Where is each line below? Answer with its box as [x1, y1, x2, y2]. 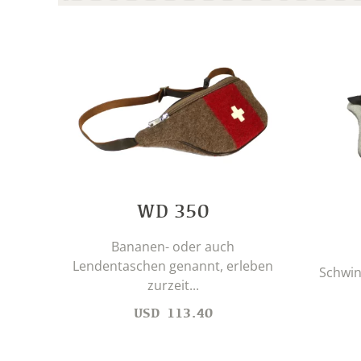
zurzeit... [147, 276, 199, 295]
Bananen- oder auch [111, 238, 234, 256]
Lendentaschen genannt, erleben [73, 257, 273, 276]
